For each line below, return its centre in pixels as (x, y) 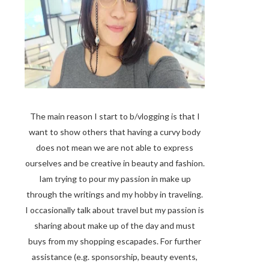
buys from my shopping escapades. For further (115, 241)
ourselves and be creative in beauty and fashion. (115, 163)
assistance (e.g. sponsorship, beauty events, (115, 257)
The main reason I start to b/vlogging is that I (115, 116)
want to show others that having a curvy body (115, 132)
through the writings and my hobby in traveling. (115, 194)
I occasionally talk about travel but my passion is (115, 210)
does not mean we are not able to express (115, 147)
